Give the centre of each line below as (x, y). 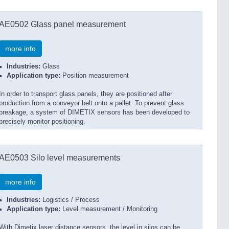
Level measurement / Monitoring (109, 209)
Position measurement (95, 76)
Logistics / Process (70, 200)
